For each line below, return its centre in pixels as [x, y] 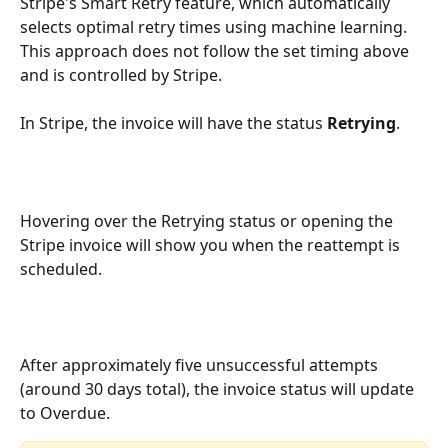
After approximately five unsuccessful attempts [201, 365]
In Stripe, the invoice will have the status [173, 123]
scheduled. [61, 268]
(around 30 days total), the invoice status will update [219, 389]
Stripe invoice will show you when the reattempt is [212, 244]
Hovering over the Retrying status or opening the [208, 220]
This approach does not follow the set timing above [216, 50]
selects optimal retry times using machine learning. [215, 26]
